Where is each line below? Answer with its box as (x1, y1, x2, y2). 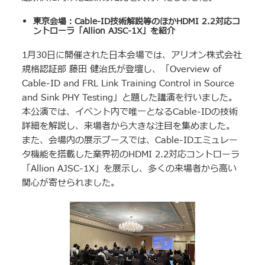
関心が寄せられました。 (22, 176, 120, 190)
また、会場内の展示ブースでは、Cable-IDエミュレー (22, 133, 238, 147)
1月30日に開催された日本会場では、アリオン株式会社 (22, 48, 243, 62)
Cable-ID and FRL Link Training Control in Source (22, 76, 235, 91)
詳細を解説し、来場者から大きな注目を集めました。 (22, 119, 235, 133)
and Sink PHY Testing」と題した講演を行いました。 (22, 91, 238, 105)
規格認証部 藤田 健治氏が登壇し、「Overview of (22, 62, 222, 76)
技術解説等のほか (109, 15, 176, 28)
